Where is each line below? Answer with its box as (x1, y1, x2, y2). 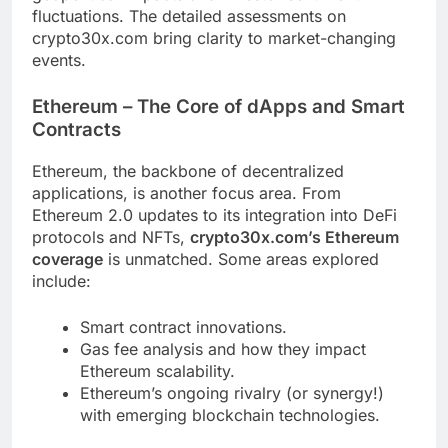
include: (32, 270, 91, 291)
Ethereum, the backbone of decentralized (32, 160, 344, 181)
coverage (32, 248, 103, 269)
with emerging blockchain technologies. (80, 404, 380, 425)
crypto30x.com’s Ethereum (190, 226, 399, 247)
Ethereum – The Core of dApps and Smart (32, 94, 405, 118)
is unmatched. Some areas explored (103, 248, 379, 269)
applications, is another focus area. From (32, 182, 341, 203)
